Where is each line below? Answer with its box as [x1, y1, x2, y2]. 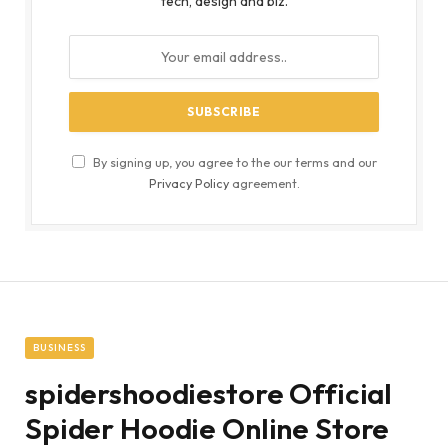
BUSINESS [33, 340, 86, 354]
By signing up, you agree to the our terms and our [89, 153, 377, 170]
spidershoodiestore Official [25, 374, 393, 412]
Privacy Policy [148, 174, 229, 191]
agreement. [228, 174, 300, 191]
